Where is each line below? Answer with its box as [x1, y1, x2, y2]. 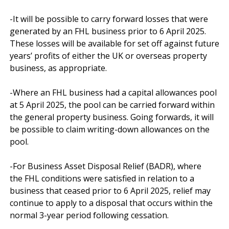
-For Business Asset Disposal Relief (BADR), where [10, 160, 201, 172]
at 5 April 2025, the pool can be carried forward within [10, 99, 215, 110]
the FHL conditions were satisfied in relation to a [10, 172, 194, 184]
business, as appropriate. [10, 62, 107, 74]
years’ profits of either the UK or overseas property [10, 50, 207, 61]
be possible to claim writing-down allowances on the [10, 123, 210, 135]
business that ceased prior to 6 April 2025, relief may [10, 185, 211, 196]
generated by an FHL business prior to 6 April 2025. [10, 25, 206, 37]
